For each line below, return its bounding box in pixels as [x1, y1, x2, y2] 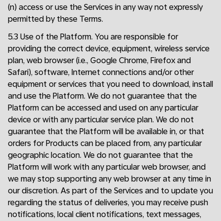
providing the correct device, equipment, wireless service [8, 44, 210, 53]
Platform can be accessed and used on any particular [8, 103, 198, 112]
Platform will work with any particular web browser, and [8, 162, 206, 172]
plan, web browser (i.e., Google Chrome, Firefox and [8, 56, 191, 65]
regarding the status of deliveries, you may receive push [8, 198, 208, 207]
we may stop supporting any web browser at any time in [8, 174, 211, 184]
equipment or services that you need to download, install [8, 79, 213, 89]
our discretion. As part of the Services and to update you [8, 186, 213, 195]
